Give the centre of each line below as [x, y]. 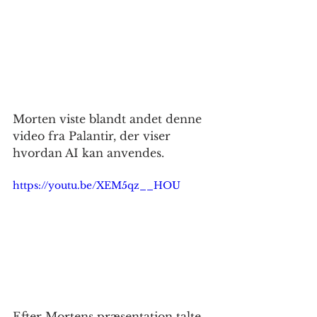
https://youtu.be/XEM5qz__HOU [97, 185]
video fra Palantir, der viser [93, 136]
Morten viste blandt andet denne [109, 119]
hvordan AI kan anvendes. [88, 152]
